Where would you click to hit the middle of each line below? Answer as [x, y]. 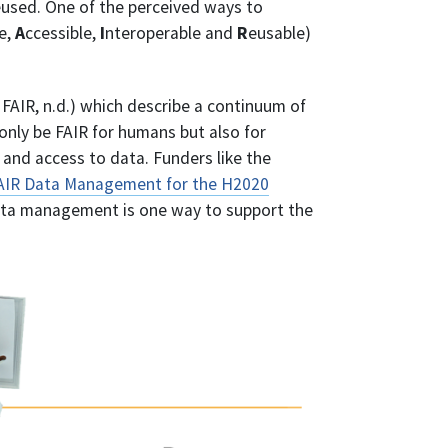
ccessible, [62, 33]
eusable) [279, 33]
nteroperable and [171, 33]
